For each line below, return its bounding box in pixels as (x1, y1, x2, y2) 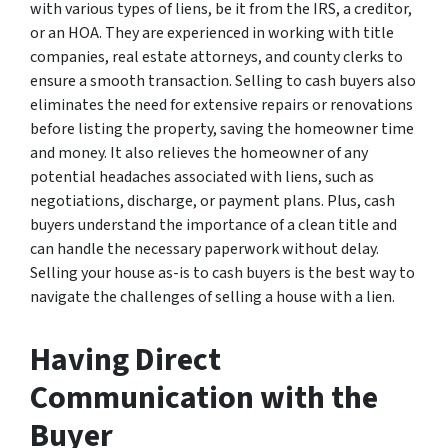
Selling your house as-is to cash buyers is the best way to (30, 261, 415, 284)
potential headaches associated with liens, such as (30, 165, 374, 188)
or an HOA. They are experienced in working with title (30, 21, 394, 44)
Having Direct (30, 336, 221, 383)
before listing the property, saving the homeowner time (30, 117, 414, 140)
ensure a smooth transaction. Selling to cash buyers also (30, 69, 416, 92)
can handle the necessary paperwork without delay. (30, 237, 379, 260)
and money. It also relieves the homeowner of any (30, 141, 368, 164)
